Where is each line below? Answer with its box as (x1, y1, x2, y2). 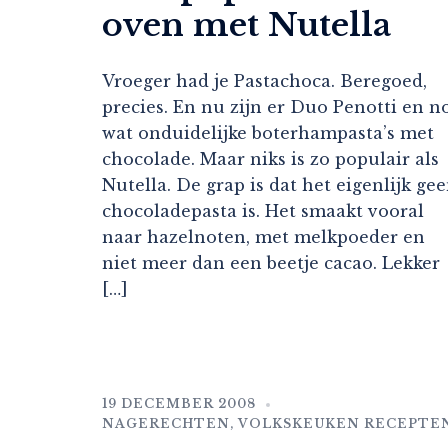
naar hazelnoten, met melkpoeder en (102, 227, 425, 248)
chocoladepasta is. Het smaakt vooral (102, 201, 424, 222)
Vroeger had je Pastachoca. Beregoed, (102, 71, 427, 92)
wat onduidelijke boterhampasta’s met (102, 123, 434, 144)
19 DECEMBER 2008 (102, 396, 256, 412)
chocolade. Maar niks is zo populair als (102, 149, 439, 170)
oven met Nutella (102, 5, 391, 46)
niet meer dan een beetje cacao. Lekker (102, 253, 440, 274)
